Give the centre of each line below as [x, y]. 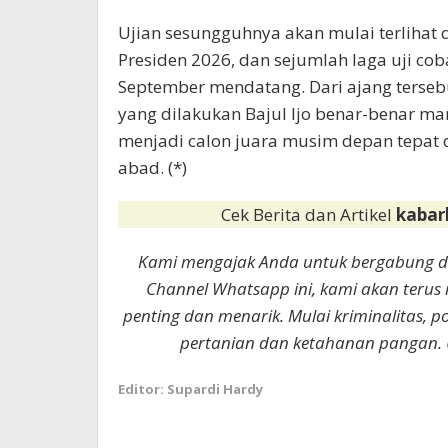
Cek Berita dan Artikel [309, 214]
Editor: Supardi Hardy [190, 388]
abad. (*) [152, 167]
